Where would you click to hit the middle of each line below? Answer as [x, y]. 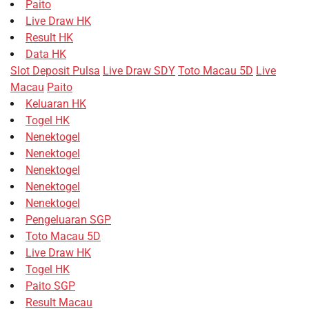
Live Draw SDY [139, 70]
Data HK [46, 54]
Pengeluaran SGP [68, 219]
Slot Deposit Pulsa [55, 70]
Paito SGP [50, 286]
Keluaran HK [56, 103]
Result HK [49, 37]
